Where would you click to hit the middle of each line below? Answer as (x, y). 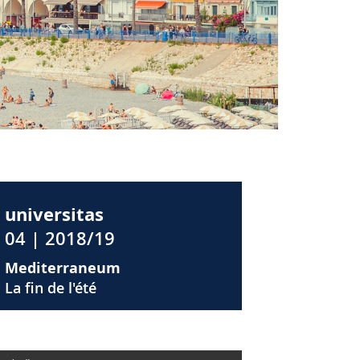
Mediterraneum (63, 268)
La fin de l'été (51, 288)
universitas (54, 215)
